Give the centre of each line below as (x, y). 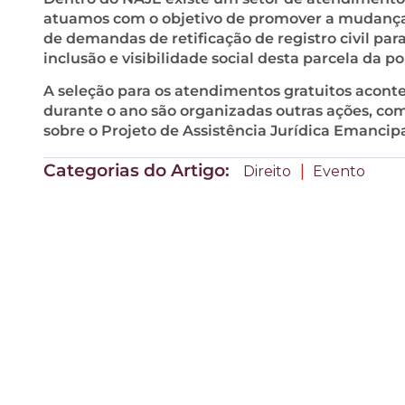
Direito (267, 171)
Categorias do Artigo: (139, 170)
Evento (339, 171)
